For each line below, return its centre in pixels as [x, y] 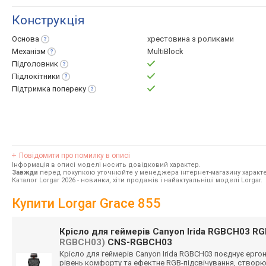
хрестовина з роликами [191, 39]
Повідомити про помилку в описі [75, 156]
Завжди [25, 172]
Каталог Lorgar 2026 [44, 180]
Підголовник [35, 64]
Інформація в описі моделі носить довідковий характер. [106, 165]
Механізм [29, 51]
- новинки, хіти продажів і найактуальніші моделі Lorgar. [169, 180]
